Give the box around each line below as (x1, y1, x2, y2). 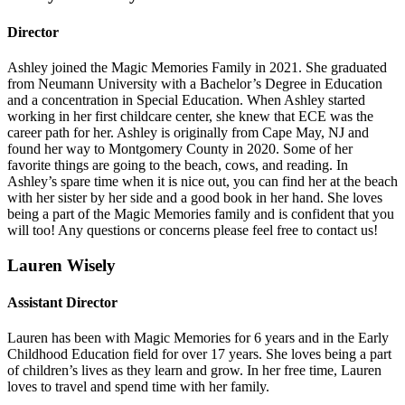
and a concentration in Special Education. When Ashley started (7, 92, 365, 108)
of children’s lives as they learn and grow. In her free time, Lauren (7, 363, 381, 379)
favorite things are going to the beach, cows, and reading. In (7, 157, 348, 173)
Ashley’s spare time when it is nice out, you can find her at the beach (7, 174, 398, 189)
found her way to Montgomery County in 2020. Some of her (7, 141, 353, 156)
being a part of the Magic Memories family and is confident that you (7, 206, 394, 221)
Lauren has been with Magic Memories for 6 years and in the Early (7, 330, 389, 346)
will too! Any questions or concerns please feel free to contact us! (7, 222, 378, 238)
